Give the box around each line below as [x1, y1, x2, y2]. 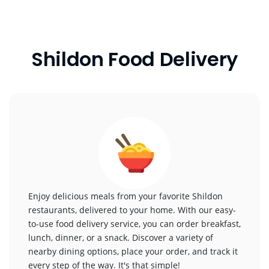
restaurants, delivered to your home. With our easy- [28, 204, 236, 216]
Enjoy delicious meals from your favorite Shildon [28, 190, 223, 202]
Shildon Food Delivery [31, 46, 238, 73]
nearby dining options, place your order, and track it [28, 246, 238, 257]
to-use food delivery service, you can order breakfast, [28, 218, 241, 229]
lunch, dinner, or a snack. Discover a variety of [28, 232, 213, 243]
